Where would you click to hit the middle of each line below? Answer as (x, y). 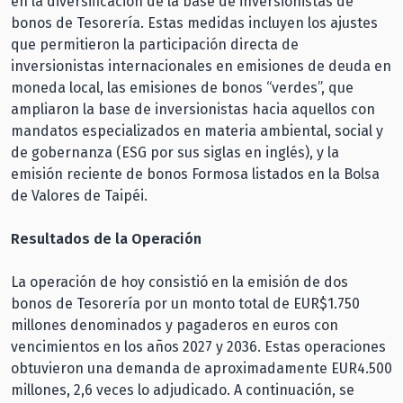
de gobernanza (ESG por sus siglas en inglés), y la (175, 152)
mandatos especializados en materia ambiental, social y (197, 130)
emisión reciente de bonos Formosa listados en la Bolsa (195, 174)
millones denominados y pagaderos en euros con (175, 325)
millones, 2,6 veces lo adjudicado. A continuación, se (183, 390)
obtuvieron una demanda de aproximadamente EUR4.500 (201, 368)
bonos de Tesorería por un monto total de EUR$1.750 (185, 303)
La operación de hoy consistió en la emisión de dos (179, 282)
